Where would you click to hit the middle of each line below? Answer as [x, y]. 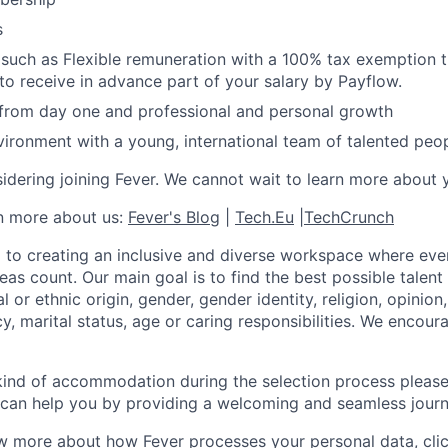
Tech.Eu [264, 217]
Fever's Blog [174, 217]
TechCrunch [349, 217]
